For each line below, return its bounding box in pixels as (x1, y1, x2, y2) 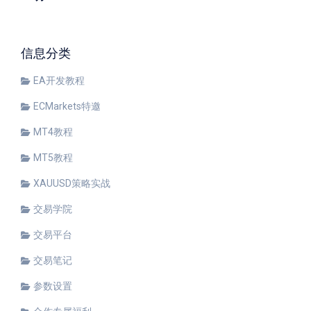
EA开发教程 (33, 75, 85, 86)
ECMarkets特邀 (33, 101, 101, 112)
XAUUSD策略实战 (33, 178, 110, 189)
